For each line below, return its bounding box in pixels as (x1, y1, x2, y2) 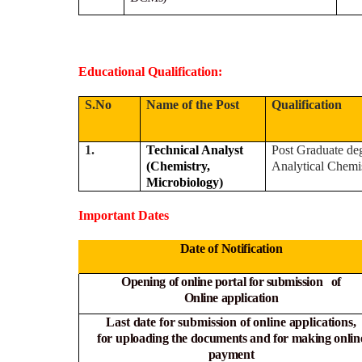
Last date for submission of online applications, (106, 314, 356, 329)
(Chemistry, (146, 158, 211, 173)
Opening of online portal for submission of (121, 274, 341, 288)
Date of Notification (179, 241, 283, 255)
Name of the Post (146, 97, 240, 112)
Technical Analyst (146, 142, 244, 157)
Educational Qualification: (78, 64, 225, 78)
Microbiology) (146, 175, 224, 189)
